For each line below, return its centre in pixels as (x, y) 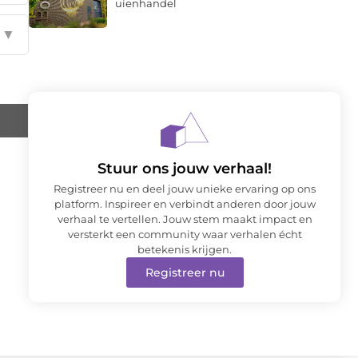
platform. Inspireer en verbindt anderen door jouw (185, 203)
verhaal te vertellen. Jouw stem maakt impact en (185, 219)
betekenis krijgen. (185, 249)
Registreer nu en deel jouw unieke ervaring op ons (185, 188)
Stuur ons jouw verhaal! (185, 168)
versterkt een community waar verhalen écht (185, 234)
